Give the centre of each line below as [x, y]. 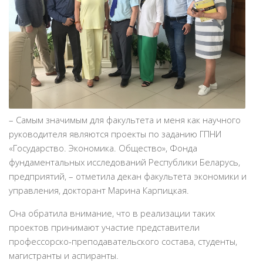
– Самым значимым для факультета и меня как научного [125, 120]
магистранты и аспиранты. [64, 256]
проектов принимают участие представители [104, 227]
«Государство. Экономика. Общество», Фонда [103, 148]
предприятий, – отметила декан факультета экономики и [128, 176]
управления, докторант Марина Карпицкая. [99, 190]
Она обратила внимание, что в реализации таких [112, 213]
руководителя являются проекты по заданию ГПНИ [115, 134]
